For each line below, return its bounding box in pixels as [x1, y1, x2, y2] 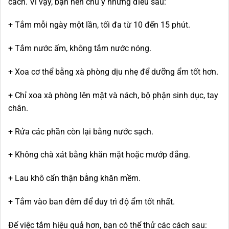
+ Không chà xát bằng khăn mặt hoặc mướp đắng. [8, 150, 190, 160]
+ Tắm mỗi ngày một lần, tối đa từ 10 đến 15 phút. [8, 20, 190, 30]
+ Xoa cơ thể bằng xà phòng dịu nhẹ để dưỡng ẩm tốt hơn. [8, 66, 218, 77]
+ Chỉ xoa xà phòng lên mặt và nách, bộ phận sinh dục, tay [8, 90, 218, 100]
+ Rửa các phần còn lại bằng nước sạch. [8, 126, 153, 136]
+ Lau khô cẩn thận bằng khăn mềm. [8, 173, 141, 184]
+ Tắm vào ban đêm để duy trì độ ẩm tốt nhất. [8, 196, 175, 207]
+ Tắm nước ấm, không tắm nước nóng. [8, 43, 151, 54]
